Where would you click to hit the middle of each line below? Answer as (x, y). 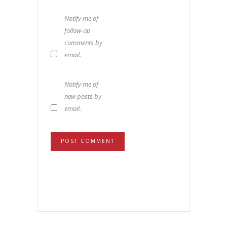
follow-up (78, 30)
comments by (83, 42)
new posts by (83, 96)
